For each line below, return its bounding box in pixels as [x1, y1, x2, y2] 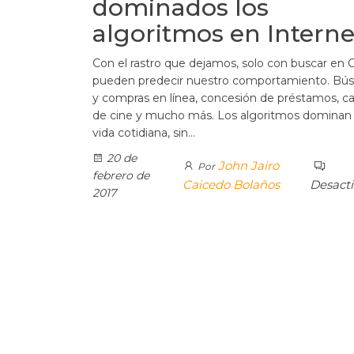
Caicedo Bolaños [183, 176, 281, 192]
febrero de [92, 168, 149, 183]
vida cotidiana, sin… [92, 125, 195, 140]
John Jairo [218, 157, 280, 173]
